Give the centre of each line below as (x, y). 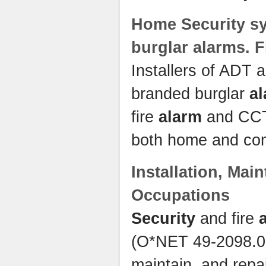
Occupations (180, 195)
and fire (227, 218)
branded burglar (190, 94)
